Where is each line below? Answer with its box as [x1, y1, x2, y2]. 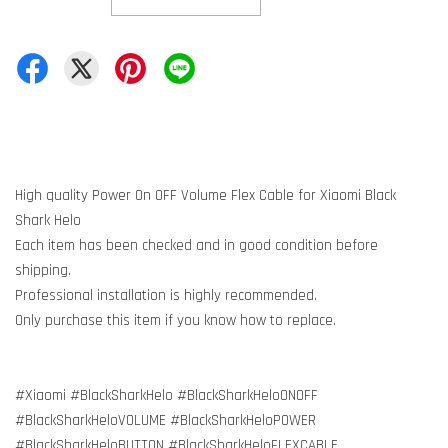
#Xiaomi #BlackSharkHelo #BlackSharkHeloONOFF [15, 386, 318, 405]
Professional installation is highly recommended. [15, 286, 317, 305]
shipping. [15, 261, 75, 280]
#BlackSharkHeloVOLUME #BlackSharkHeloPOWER [15, 411, 316, 430]
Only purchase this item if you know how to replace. [15, 311, 336, 330]
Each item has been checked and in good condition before [15, 236, 378, 255]
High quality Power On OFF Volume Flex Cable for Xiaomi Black [15, 186, 396, 205]
